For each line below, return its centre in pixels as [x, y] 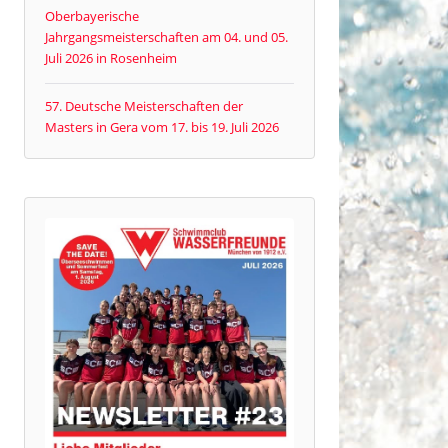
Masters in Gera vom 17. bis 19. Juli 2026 [162, 127]
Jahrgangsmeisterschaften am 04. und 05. [167, 36]
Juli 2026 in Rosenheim [111, 57]
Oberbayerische [92, 15]
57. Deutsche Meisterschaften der [144, 106]
